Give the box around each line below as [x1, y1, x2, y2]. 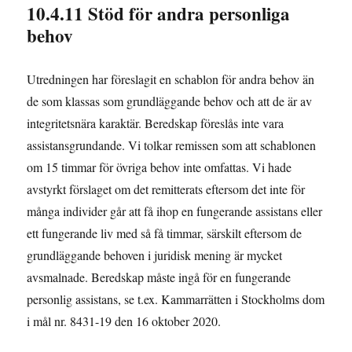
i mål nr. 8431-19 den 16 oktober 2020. [27, 312, 222, 329]
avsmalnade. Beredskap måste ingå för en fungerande [27, 268, 291, 285]
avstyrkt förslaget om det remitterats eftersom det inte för [27, 180, 306, 197]
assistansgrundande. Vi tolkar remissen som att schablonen [27, 136, 317, 153]
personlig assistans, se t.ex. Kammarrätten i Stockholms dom [27, 290, 325, 307]
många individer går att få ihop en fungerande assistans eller [27, 202, 323, 219]
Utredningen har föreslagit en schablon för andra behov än [27, 70, 315, 87]
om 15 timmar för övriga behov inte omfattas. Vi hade [27, 158, 292, 175]
